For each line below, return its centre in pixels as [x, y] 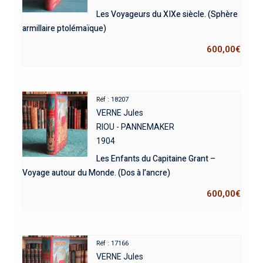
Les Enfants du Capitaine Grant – [156, 159]
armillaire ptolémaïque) [64, 28]
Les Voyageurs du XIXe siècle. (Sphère [167, 14]
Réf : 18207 [113, 99]
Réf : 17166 [113, 244]
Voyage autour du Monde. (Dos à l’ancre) [96, 173]
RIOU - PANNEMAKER [136, 127]
